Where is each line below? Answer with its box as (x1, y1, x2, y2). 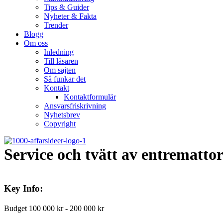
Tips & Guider (44, 3, 89, 11)
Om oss (24, 39, 48, 47)
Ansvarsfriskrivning (44, 102, 106, 110)
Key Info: (4, 183, 43, 194)
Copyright (44, 119, 76, 128)
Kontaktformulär (64, 93, 116, 101)
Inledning (44, 48, 74, 56)
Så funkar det (44, 75, 86, 83)
